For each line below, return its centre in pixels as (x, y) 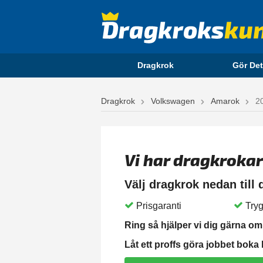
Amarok (225, 101)
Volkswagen (173, 101)
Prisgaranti (159, 206)
